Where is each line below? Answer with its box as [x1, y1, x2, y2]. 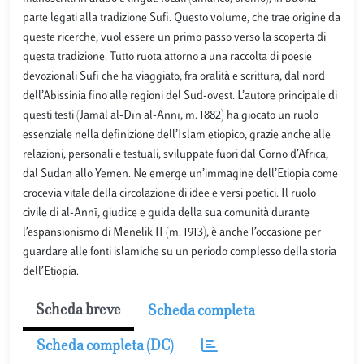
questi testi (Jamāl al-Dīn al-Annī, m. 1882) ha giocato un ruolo [23, 110, 318, 122]
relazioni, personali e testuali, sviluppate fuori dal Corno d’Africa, [23, 149, 328, 161]
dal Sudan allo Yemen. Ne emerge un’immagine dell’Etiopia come [23, 168, 338, 180]
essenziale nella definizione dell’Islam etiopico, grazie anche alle [23, 129, 331, 141]
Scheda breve [36, 304, 121, 318]
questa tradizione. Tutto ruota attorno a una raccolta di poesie [23, 51, 312, 63]
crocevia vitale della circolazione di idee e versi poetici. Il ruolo [23, 188, 316, 200]
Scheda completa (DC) [37, 340, 174, 354]
